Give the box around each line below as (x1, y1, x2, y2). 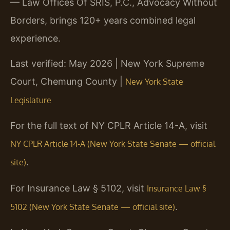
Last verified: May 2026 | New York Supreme (10, 58, 204, 69)
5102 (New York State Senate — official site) (10, 201, 175, 212)
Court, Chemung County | (10, 76, 125, 87)
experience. (10, 32, 61, 44)
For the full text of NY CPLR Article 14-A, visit (10, 120, 207, 131)
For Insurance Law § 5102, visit (10, 182, 147, 194)
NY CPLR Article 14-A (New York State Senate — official (10, 139, 215, 149)
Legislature (10, 95, 51, 106)
